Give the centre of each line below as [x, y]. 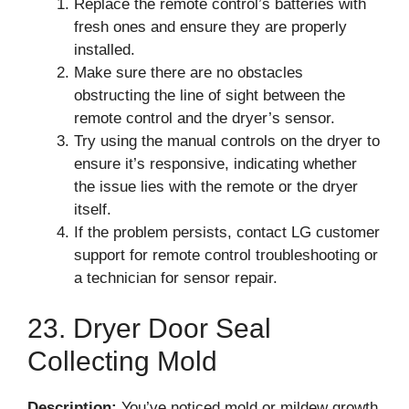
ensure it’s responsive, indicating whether [215, 163]
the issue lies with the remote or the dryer [216, 186]
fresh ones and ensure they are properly [210, 26]
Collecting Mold [122, 361]
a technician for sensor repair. [176, 278]
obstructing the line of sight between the [210, 95]
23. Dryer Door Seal [149, 328]
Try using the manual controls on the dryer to [227, 141]
